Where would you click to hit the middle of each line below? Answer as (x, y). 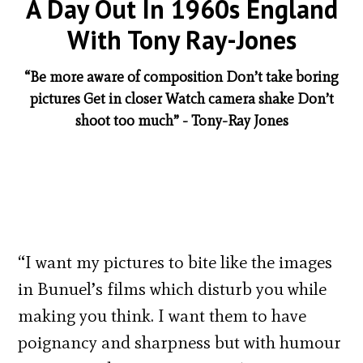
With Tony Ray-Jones (181, 39)
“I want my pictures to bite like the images (175, 262)
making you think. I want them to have (162, 315)
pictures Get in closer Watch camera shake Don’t (181, 98)
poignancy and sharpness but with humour (180, 342)
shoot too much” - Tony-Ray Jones (181, 120)
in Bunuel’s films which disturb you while (173, 288)
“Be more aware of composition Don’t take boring (181, 77)
